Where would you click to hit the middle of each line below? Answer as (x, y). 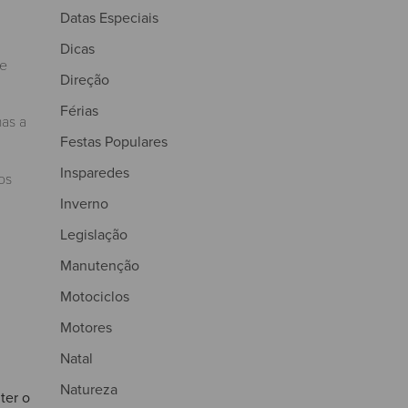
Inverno (84, 203)
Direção (85, 79)
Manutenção (100, 265)
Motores (86, 326)
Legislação (94, 234)
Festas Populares (114, 141)
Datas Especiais (109, 17)
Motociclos (95, 296)
